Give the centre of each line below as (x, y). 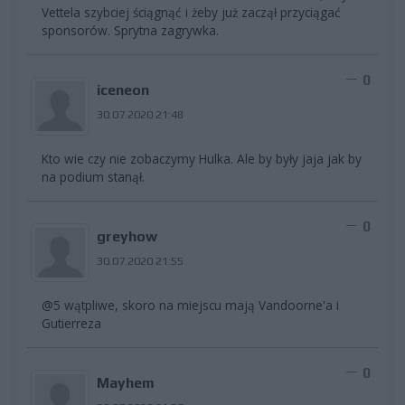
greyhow (127, 237)
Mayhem (125, 383)
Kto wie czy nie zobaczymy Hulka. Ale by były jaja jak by (202, 159)
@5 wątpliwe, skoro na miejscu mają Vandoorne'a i (190, 306)
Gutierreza (71, 324)
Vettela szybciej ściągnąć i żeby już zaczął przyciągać (191, 13)
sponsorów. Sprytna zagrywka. (130, 31)
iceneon (122, 90)
